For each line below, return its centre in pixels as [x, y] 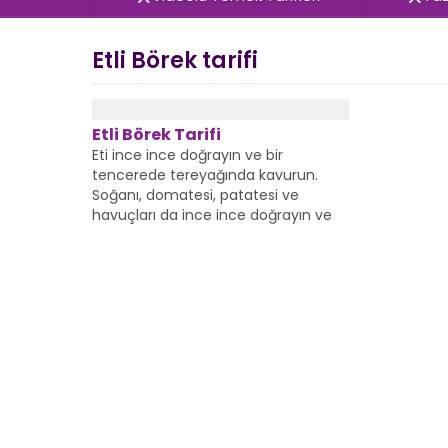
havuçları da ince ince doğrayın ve [212, 215]
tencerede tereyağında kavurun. [205, 175]
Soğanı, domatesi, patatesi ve [195, 195]
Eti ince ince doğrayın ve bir [187, 155]
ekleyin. [117, 235]
